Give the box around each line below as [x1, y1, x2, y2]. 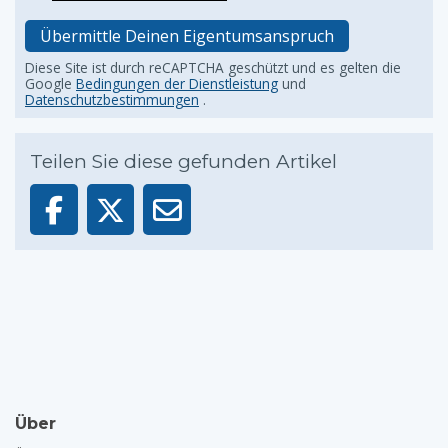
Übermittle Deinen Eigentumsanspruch [40, 25, 334, 47]
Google [25, 74, 76, 93]
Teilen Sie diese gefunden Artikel [30, 150, 337, 173]
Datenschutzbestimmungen [25, 90, 199, 109]
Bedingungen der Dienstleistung [76, 74, 278, 93]
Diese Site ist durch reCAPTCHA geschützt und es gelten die [25, 58, 401, 77]
